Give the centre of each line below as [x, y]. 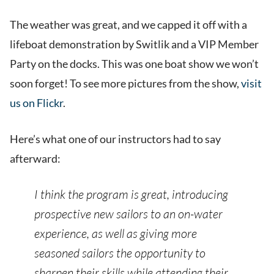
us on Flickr [36, 103]
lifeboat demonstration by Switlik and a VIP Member [134, 44]
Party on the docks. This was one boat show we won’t [134, 64]
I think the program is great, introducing [131, 194]
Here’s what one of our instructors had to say [115, 139]
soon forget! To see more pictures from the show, [125, 83]
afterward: [35, 159]
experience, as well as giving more [116, 234]
